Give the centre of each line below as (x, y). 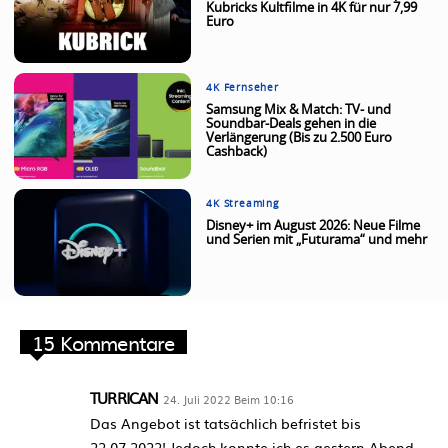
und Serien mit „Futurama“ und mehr (317, 241)
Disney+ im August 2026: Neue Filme (313, 227)
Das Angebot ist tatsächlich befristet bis (225, 422)
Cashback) (237, 152)
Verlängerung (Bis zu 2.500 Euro (299, 138)
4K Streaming (242, 204)
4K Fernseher (242, 87)
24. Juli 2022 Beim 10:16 (228, 398)
